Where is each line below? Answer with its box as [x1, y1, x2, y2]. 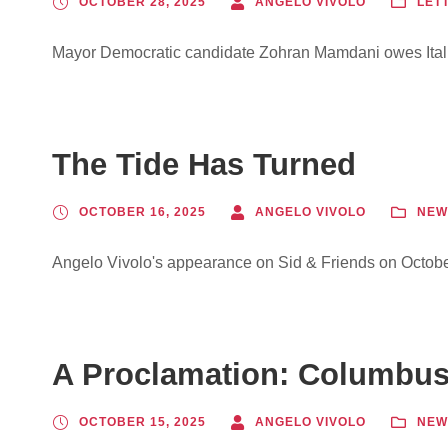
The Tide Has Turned [52, 147, 356, 182]
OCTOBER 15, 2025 [79, 415, 206, 429]
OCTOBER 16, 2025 [79, 205, 206, 219]
